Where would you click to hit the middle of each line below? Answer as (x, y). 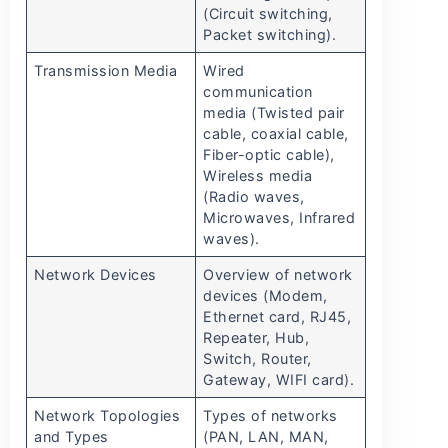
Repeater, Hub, (256, 338)
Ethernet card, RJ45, (277, 317)
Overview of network (278, 275)
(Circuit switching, (268, 14)
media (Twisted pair (274, 113)
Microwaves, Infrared (279, 218)
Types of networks (270, 416)
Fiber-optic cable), (269, 155)
